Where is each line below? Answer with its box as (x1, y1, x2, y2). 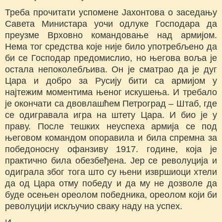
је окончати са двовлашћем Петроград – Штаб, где (5, 99, 217, 109)
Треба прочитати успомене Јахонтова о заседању (5, 7, 217, 18)
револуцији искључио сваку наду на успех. (5, 201, 182, 212)
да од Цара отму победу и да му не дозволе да (5, 178, 217, 189)
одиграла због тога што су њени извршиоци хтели (5, 167, 217, 177)
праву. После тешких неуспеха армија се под (5, 121, 217, 132)
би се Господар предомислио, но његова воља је (5, 53, 217, 63)
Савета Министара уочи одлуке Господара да (5, 19, 217, 29)
